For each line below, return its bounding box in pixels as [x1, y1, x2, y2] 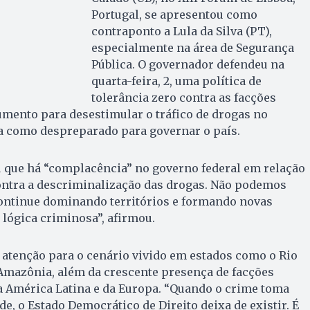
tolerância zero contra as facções [91, 91, 276, 104]
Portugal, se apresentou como [91, 8, 257, 21]
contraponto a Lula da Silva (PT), [91, 24, 272, 38]
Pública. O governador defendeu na [91, 57, 284, 71]
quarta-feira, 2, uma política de [91, 74, 262, 88]
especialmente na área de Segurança [91, 41, 294, 55]
